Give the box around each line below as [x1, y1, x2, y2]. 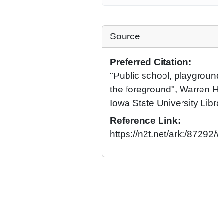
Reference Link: [110, 115, 181, 126]
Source [110, 31, 140, 41]
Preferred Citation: [110, 57, 191, 67]
